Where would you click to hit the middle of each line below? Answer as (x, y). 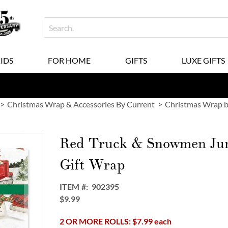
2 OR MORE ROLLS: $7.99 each (116, 221)
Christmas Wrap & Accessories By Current (81, 104)
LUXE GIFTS (203, 60)
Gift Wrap (93, 165)
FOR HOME (69, 60)
